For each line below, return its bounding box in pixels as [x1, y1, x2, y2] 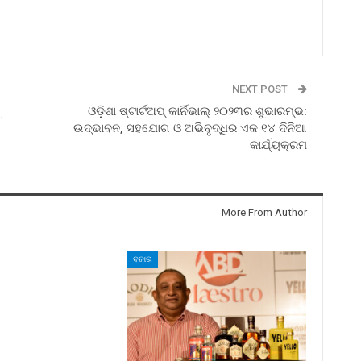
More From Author [221, 205, 307, 218]
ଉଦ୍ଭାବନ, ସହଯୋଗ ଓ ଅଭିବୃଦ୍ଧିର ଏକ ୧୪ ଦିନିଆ [73, 120, 307, 135]
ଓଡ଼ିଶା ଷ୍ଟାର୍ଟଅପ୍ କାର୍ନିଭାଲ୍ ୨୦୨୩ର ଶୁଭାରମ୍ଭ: [87, 103, 307, 118]
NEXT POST [231, 82, 290, 95]
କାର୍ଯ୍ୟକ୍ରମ [249, 137, 307, 152]
